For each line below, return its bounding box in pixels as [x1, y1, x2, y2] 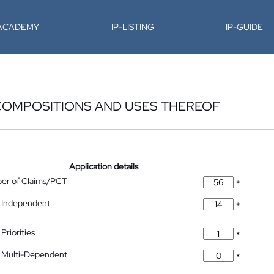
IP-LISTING [111, 21, 154, 32]
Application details [69, 161, 139, 172]
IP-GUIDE [226, 21, 264, 32]
